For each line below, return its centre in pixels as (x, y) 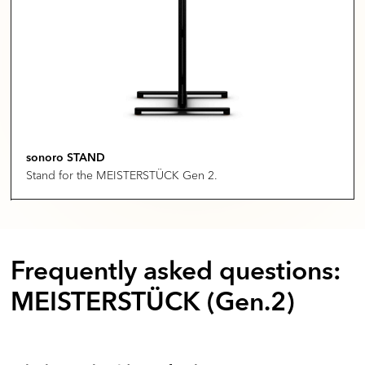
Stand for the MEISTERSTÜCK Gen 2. (122, 176)
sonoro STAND (66, 158)
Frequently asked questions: (176, 273)
